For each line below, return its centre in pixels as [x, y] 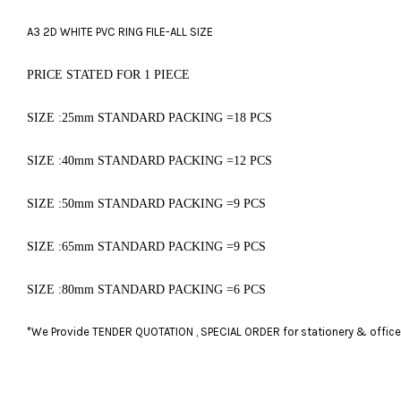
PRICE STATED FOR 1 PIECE [110, 75]
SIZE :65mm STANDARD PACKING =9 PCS [146, 247]
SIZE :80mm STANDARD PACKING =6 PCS [146, 290]
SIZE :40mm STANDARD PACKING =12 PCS [149, 161]
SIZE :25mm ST [69, 118]
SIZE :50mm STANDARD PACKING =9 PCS [146, 204]
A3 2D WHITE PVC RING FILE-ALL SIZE [120, 32]
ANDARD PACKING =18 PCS [192, 118]
